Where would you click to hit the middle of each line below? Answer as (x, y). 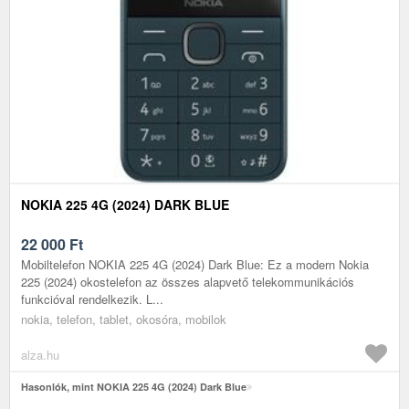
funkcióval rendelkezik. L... (92, 299)
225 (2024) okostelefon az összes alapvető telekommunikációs (188, 281)
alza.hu (40, 354)
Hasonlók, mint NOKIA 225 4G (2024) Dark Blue (134, 386)
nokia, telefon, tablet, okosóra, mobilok (124, 319)
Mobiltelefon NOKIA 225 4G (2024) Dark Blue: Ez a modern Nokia (195, 264)
